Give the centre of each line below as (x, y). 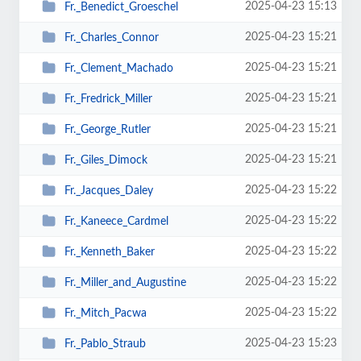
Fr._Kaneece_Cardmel (116, 221)
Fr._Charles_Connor (111, 37)
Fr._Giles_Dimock (106, 160)
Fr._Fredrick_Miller (108, 99)
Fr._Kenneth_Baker (109, 252)
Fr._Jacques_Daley (108, 191)
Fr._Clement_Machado (118, 68)
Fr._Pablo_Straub (105, 344)
